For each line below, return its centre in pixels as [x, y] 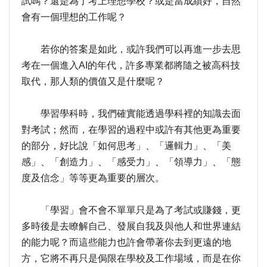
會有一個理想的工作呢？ [74, 17]
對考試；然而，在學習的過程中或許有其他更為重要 [131, 129]
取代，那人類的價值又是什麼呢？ [93, 81]
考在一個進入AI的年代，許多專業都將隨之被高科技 [131, 65]
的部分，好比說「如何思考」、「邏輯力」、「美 [126, 145]
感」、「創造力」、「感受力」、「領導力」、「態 [131, 162]
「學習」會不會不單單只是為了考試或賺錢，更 [131, 210]
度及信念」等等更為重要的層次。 [93, 178]
